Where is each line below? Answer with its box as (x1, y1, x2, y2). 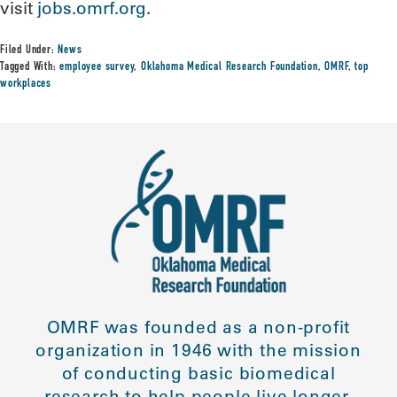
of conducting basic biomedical (61, 362, 336, 385)
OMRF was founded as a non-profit (46, 316, 351, 339)
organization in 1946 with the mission (35, 339, 362, 362)
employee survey (59, 61, 135, 74)
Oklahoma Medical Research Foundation (141, 61, 318, 74)
